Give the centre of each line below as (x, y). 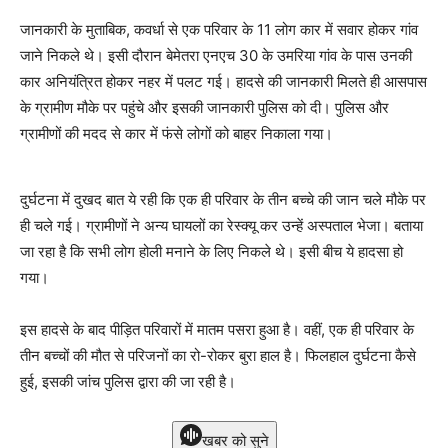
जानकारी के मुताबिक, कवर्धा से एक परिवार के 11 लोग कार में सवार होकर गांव (219, 30)
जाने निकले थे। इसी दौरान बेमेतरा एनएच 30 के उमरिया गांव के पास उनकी (216, 56)
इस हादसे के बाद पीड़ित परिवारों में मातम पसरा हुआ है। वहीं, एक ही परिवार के (217, 330)
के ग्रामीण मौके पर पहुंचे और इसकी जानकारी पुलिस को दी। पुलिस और (204, 108)
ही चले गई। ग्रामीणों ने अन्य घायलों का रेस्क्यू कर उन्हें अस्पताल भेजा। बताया (221, 226)
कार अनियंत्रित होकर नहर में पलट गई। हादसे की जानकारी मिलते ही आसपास (223, 82)
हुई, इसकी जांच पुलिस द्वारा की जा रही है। (128, 382)
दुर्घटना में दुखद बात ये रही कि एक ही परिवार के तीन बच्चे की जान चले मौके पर (223, 200)
